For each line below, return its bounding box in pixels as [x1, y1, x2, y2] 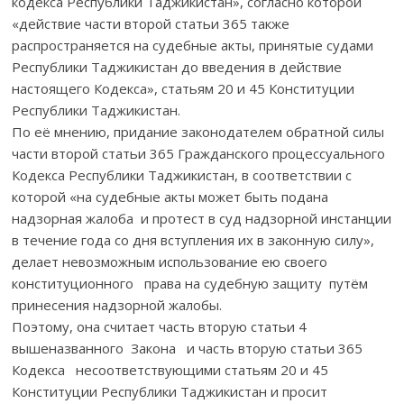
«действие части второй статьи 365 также [12, 14, 290, 32]
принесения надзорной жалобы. [12, 295, 223, 314]
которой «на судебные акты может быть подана [12, 187, 329, 206]
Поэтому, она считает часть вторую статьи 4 [12, 317, 308, 335]
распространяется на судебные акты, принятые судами [12, 35, 374, 54]
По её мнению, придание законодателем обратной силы [12, 122, 385, 141]
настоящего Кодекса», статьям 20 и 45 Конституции [12, 78, 355, 97]
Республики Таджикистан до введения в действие [12, 57, 343, 76]
